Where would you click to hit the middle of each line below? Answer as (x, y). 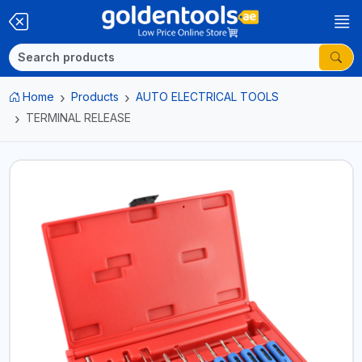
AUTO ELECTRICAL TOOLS (207, 97)
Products (95, 97)
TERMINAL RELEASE (78, 118)
